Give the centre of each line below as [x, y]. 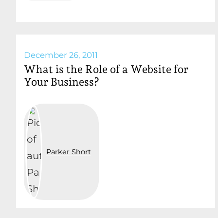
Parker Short [69, 152]
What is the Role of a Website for [106, 69]
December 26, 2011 [61, 55]
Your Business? [62, 82]
